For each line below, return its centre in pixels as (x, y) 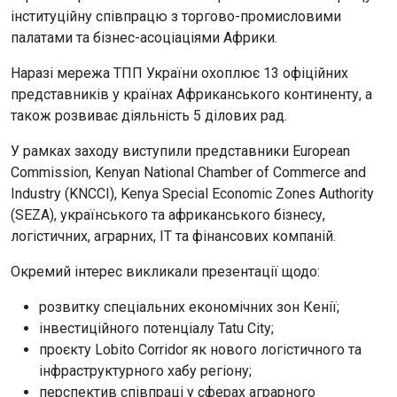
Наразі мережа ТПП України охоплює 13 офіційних (179, 73)
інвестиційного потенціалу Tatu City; (156, 328)
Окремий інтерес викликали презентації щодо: (165, 272)
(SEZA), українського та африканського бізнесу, (168, 215)
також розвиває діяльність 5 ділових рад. (149, 116)
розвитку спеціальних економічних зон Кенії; (189, 307)
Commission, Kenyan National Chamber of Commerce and (188, 172)
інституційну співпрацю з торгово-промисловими (176, 16)
